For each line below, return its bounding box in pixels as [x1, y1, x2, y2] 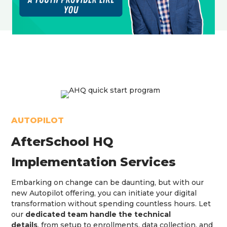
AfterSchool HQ [11, 134, 113, 149]
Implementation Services [11, 155, 176, 170]
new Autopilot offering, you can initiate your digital [11, 188, 197, 198]
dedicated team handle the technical [25, 210, 171, 219]
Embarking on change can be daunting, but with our [11, 178, 204, 187]
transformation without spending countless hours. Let [11, 199, 211, 209]
